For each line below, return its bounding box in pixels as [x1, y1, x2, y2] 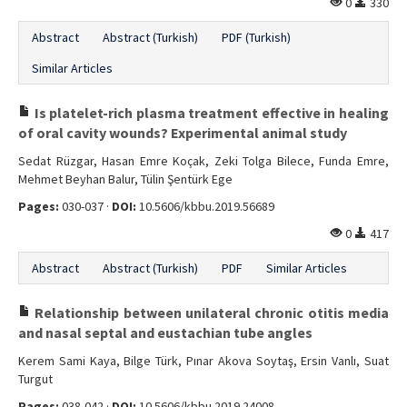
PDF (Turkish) [222, 29, 291, 45]
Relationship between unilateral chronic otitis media [31, 303, 389, 322]
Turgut [18, 371, 53, 387]
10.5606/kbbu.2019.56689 [136, 198, 274, 214]
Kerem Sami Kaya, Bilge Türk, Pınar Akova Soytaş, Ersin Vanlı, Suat [18, 352, 389, 369]
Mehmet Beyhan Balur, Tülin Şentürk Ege [18, 171, 233, 187]
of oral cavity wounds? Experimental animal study [18, 124, 347, 142]
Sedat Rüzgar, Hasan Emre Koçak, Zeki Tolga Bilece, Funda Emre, [18, 153, 389, 169]
